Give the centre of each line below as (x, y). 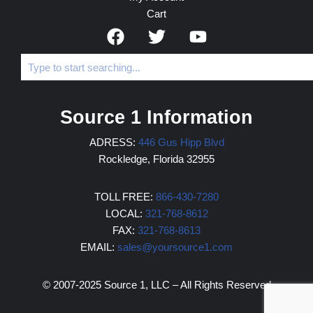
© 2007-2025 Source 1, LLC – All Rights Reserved (156, 285)
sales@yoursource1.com (175, 247)
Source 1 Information (156, 118)
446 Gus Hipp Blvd (181, 143)
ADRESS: (114, 143)
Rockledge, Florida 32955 (156, 159)
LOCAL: (125, 214)
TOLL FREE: (125, 197)
